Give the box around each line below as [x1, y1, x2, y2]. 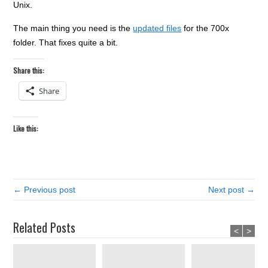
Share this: [13, 65, 45, 75]
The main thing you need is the [13, 23, 133, 33]
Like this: [13, 123, 39, 133]
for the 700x [181, 23, 230, 33]
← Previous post [13, 184, 76, 194]
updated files [133, 23, 182, 33]
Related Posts [13, 218, 76, 236]
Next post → [208, 184, 255, 194]
